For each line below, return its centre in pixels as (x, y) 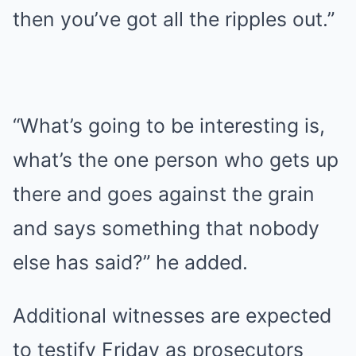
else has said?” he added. (130, 262)
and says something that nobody (166, 228)
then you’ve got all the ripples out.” (174, 19)
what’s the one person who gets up (176, 160)
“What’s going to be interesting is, (169, 126)
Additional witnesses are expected (172, 315)
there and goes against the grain (164, 194)
